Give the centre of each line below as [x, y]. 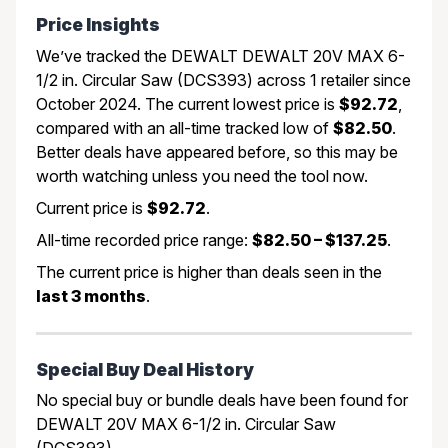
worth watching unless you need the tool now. [202, 175]
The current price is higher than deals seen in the [209, 271]
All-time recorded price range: [144, 239]
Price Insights [98, 24]
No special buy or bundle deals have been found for [222, 400]
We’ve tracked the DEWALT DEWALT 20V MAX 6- [220, 55]
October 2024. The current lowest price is [187, 103]
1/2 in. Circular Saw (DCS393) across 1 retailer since [223, 79]
